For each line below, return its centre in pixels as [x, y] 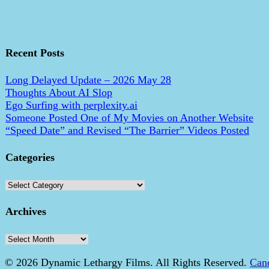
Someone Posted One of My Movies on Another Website [129, 118]
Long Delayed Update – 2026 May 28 [88, 80]
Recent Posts [35, 53]
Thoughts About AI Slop [59, 93]
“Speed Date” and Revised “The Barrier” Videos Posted [127, 131]
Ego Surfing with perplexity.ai [71, 105]
